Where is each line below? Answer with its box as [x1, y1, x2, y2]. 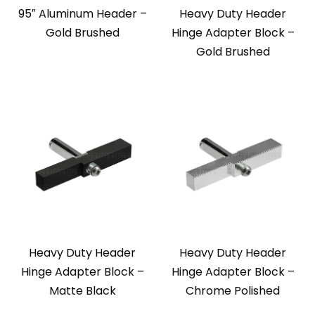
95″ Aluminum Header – [18, 6, 147, 22]
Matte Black [49, 283, 116, 300]
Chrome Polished [186, 283, 280, 300]
